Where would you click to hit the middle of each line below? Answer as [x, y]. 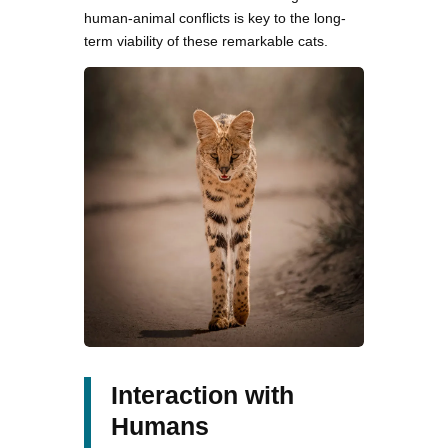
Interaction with [202, 394]
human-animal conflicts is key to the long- [215, 17]
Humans [160, 425]
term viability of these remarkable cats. [206, 40]
